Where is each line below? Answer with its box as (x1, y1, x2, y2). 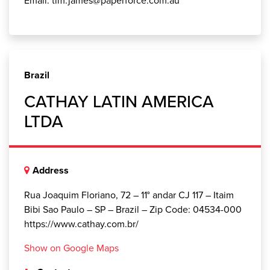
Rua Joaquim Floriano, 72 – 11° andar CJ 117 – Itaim (24, 187, 234, 201)
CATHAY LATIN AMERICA (24, 89, 214, 113)
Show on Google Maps (24, 240, 119, 254)
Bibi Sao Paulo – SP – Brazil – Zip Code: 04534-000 (24, 202, 242, 216)
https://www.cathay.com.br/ (24, 216, 139, 230)
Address (33, 163, 69, 177)
